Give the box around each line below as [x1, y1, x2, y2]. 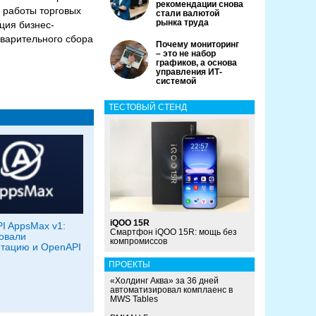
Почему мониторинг [156, 39, 239, 49]
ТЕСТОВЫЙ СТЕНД [109, 102, 187, 112]
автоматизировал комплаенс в [110, 285, 233, 296]
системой [156, 76, 196, 86]
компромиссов [110, 236, 167, 247]
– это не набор [156, 49, 216, 59]
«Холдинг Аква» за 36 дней [110, 276, 219, 286]
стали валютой [156, 8, 219, 18]
